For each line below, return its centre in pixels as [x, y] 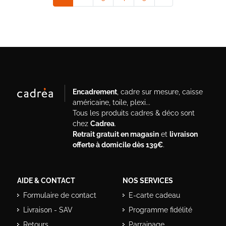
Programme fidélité [160, 210]
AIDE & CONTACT [46, 181]
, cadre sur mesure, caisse [160, 92]
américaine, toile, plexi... [111, 103]
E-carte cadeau [154, 195]
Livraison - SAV [48, 210]
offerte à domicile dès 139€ [118, 145]
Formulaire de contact [60, 195]
